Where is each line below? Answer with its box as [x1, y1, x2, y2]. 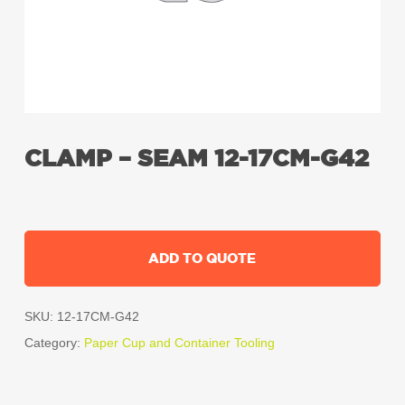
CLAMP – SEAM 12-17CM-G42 [24, 142, 369, 175]
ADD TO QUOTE [148, 249, 257, 268]
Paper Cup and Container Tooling [83, 335, 275, 351]
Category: [24, 335, 84, 351]
